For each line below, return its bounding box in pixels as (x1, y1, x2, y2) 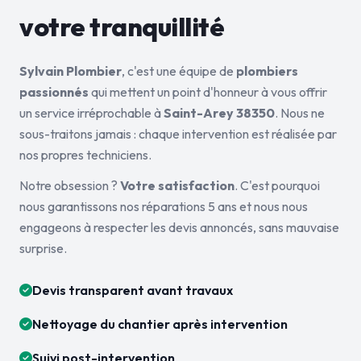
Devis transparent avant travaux (32, 282, 233, 298)
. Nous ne (275, 105, 325, 121)
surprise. (19, 240, 67, 256)
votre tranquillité (19, 10, 224, 43)
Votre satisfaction (120, 177, 234, 193)
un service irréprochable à (19, 105, 164, 121)
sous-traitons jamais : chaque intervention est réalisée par (19, 126, 337, 142)
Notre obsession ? (19, 177, 120, 193)
